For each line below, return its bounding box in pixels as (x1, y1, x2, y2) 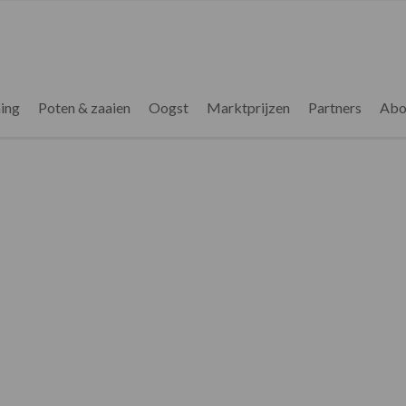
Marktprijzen (206, 99, 290, 116)
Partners (307, 99, 362, 116)
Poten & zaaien (37, 99, 130, 116)
